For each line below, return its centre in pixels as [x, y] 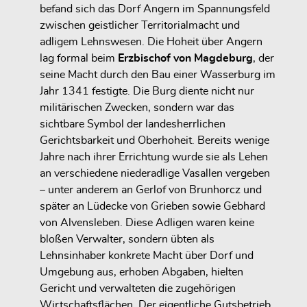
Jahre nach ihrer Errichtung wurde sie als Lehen [154, 157]
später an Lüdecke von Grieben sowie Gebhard [152, 206]
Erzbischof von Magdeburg [185, 58]
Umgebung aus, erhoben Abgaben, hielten [142, 272]
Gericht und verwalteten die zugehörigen [138, 288]
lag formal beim [79, 58]
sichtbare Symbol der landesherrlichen [133, 124]
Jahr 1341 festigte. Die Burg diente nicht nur [147, 91]
